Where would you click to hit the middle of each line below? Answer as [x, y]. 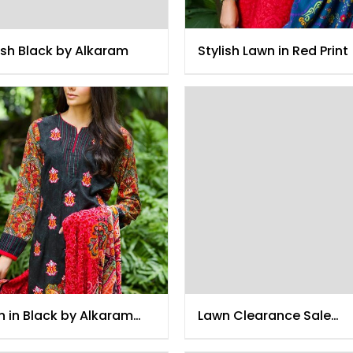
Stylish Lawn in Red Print [273, 51]
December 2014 [247, 335]
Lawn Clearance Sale [264, 316]
